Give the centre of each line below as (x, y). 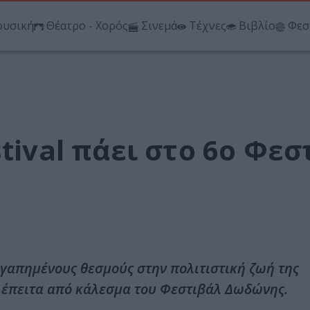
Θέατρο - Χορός (87, 26)
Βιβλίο (257, 26)
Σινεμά (159, 26)
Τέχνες (208, 26)
